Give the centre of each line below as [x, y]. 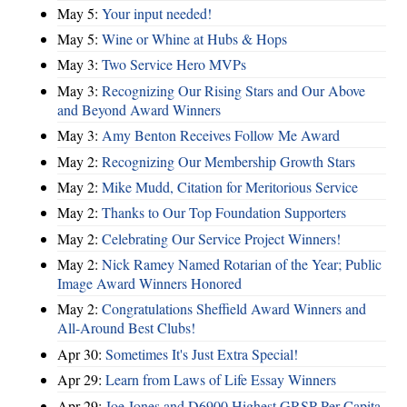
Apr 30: [81, 353]
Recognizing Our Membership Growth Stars [228, 161]
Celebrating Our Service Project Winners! [221, 238]
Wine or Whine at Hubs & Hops [194, 39]
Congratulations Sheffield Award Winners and [234, 309]
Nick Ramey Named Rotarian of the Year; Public [242, 264]
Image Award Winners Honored [149, 283]
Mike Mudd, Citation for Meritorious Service [230, 186]
